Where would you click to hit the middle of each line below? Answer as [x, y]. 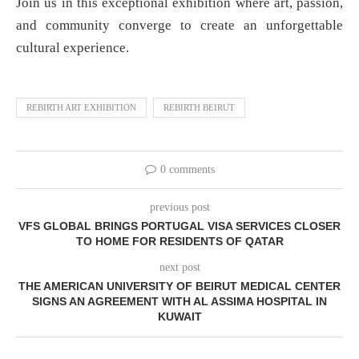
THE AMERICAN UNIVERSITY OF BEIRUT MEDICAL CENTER [179, 286]
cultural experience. [73, 48]
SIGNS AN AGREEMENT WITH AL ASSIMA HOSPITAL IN [179, 302]
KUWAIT [179, 317]
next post [179, 268]
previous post [179, 208]
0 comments [187, 170]
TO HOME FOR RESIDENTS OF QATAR [179, 242]
